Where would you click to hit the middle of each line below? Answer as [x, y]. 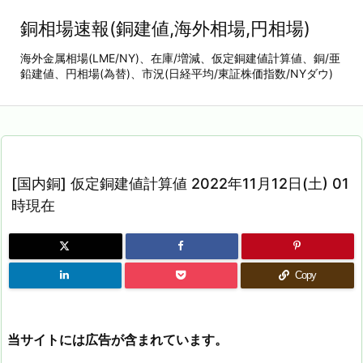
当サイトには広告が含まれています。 [117, 340]
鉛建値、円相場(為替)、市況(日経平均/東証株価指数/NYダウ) [177, 73]
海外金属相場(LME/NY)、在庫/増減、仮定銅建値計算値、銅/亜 [180, 58]
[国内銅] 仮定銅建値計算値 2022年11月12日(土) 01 [180, 184]
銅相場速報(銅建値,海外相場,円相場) [165, 28]
